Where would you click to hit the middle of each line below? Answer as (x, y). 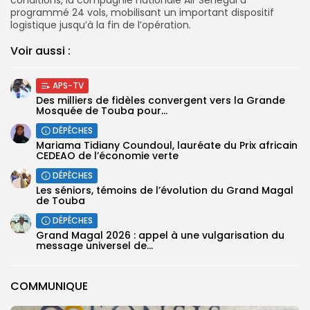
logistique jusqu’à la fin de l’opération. (101, 25)
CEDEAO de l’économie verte (107, 155)
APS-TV (68, 85)
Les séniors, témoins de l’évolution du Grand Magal (165, 190)
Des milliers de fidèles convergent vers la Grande (161, 100)
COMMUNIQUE (49, 286)
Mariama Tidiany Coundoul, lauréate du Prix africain (167, 145)
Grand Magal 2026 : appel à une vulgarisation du (160, 235)
